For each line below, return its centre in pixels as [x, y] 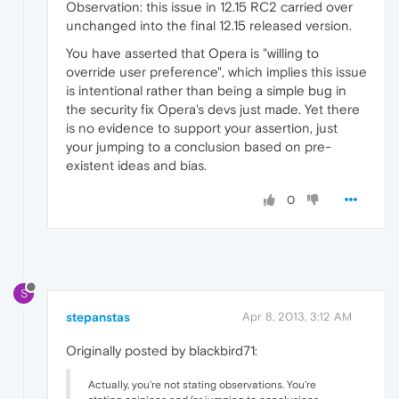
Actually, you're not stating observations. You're [202, 384]
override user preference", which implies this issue [216, 72]
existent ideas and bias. [136, 166]
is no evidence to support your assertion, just [202, 128]
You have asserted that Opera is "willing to [192, 53]
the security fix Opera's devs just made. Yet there [213, 110]
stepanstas [98, 317]
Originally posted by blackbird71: [162, 350]
